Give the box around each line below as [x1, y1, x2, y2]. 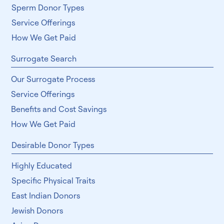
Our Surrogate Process [11, 92, 95, 102]
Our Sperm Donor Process [11, 5, 107, 16]
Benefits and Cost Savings [11, 122, 107, 132]
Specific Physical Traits [11, 193, 95, 204]
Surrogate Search [11, 71, 77, 82]
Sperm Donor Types [11, 20, 84, 31]
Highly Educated [11, 178, 72, 189]
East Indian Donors [11, 208, 80, 219]
